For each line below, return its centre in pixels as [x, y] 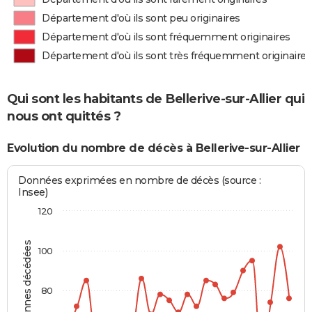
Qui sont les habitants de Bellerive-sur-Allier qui [156, 99]
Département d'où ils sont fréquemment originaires [166, 37]
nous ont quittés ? [64, 117]
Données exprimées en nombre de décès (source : [140, 180]
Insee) [33, 192]
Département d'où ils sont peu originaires [141, 18]
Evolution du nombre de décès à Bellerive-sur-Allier [154, 148]
